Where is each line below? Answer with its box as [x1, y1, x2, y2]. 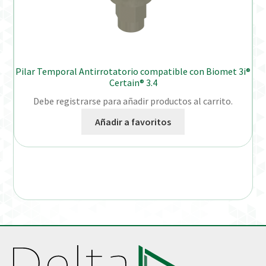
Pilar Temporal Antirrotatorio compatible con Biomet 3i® [15, 65, 251, 78]
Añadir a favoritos [95, 115, 171, 128]
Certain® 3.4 [109, 77, 157, 89]
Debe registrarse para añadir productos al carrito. [33, 94, 233, 107]
